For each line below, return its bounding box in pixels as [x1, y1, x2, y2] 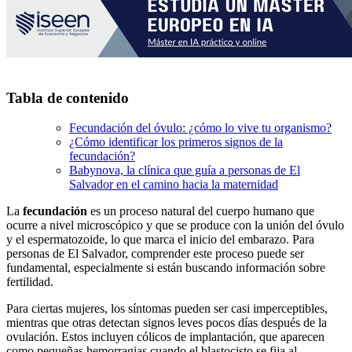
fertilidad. [6, 275, 53, 289]
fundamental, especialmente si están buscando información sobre [6, 261, 325, 275]
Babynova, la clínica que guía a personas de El [69, 163, 300, 178]
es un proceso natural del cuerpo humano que [87, 204, 314, 218]
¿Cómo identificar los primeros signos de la [69, 135, 283, 149]
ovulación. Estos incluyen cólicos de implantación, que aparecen [6, 330, 324, 344]
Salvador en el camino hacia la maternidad [69, 178, 278, 192]
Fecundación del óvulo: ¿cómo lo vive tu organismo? [69, 121, 332, 135]
